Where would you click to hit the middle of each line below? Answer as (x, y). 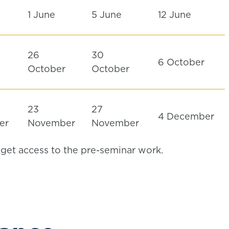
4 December (186, 116)
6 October (182, 62)
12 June (176, 15)
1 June (41, 15)
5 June (108, 15)
